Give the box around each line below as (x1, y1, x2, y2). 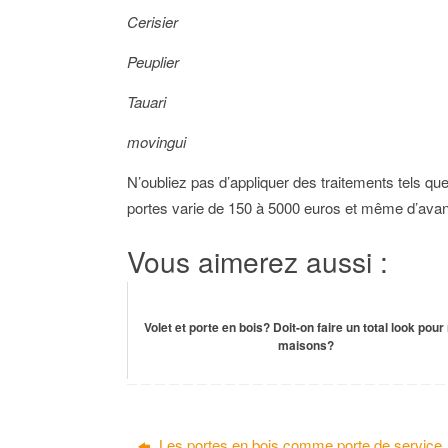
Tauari (127, 90, 166, 112)
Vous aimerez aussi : (127, 240, 388, 281)
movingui (127, 130, 186, 152)
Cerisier (127, 10, 178, 32)
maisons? (277, 335, 334, 354)
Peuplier (127, 50, 179, 72)
